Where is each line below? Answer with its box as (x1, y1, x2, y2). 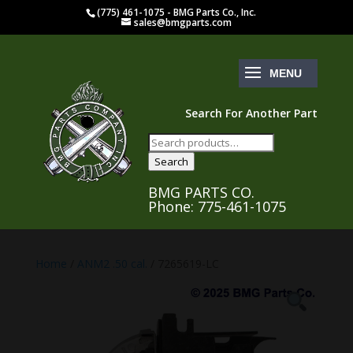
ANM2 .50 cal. (76, 256, 147, 271)
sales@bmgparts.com (133, 16, 232, 29)
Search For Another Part (185, 106, 318, 121)
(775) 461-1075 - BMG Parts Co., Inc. (97, 6, 257, 19)
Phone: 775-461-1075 (147, 197, 286, 216)
